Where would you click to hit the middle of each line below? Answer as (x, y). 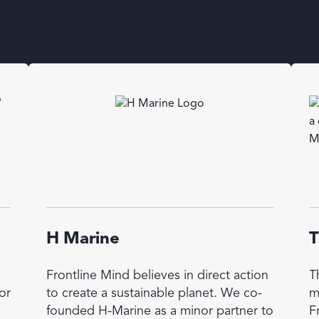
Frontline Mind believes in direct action (157, 275)
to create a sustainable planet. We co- (154, 293)
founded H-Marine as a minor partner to (159, 311)
